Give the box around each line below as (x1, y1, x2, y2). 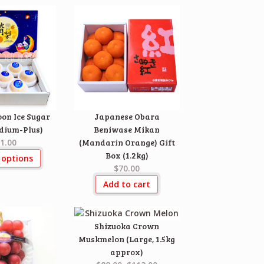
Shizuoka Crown (94, 220, 160, 232)
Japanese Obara (94, 111, 160, 123)
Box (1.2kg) (105, 150, 148, 161)
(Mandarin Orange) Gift (78, 137, 175, 148)
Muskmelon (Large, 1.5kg (78, 233, 176, 245)
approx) (110, 246, 144, 258)
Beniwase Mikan (94, 124, 160, 136)
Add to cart (103, 178, 151, 190)
